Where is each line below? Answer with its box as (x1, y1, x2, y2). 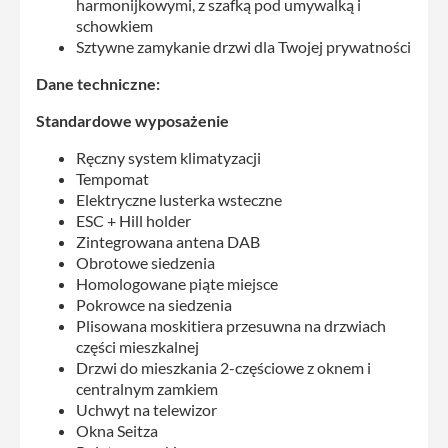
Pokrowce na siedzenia (76, 294, 232, 314)
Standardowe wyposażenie (36, 110, 229, 130)
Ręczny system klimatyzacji (76, 147, 261, 167)
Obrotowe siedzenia (76, 252, 215, 272)
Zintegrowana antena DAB (76, 231, 260, 251)
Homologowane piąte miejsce (76, 273, 278, 293)
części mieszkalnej (76, 336, 199, 356)
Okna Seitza (76, 420, 158, 440)
